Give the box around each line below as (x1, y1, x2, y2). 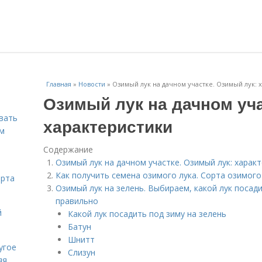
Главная (46, 80, 71, 88)
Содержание (43, 144, 93, 155)
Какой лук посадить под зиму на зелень (68, 208, 226, 219)
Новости (78, 80, 105, 88)
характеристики (43, 114, 173, 138)
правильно (56, 195, 98, 206)
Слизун (68, 247, 95, 258)
